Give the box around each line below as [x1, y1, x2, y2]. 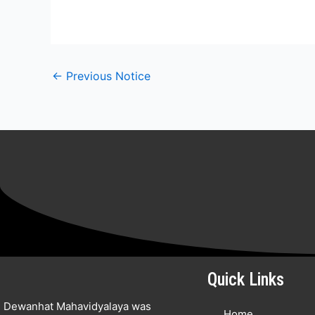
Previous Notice [63, 69, 150, 83]
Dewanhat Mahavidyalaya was [4, 300, 151, 313]
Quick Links [207, 269, 284, 290]
